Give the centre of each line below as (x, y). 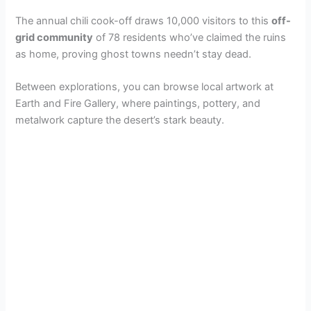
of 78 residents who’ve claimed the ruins (190, 38)
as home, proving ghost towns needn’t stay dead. (134, 54)
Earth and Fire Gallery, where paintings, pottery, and (138, 104)
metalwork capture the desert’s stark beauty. (120, 120)
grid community (54, 38)
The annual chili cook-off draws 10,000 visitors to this (144, 21)
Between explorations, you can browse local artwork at (145, 87)
